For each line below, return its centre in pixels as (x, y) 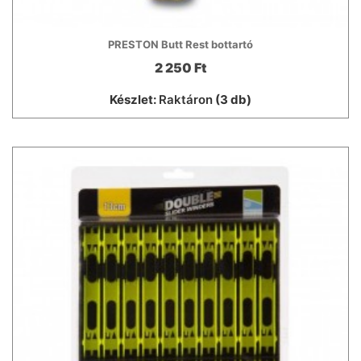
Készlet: (134, 100)
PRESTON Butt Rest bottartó (180, 45)
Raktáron (186, 100)
